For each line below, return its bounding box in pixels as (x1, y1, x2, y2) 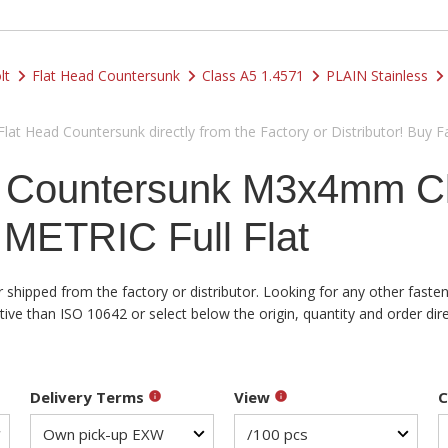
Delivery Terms (30, 387, 148, 407)
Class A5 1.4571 (202, 66, 304, 85)
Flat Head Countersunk (32, 66, 180, 85)
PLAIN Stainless (326, 66, 428, 85)
